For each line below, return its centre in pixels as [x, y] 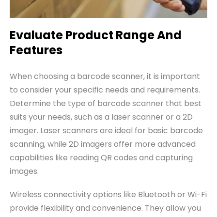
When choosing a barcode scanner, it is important [105, 76]
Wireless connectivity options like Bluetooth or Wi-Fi [108, 194]
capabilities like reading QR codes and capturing [101, 157]
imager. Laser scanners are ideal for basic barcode [106, 130]
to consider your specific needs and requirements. [105, 90]
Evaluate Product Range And [96, 35]
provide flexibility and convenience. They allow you [105, 208]
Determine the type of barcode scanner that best [106, 103]
